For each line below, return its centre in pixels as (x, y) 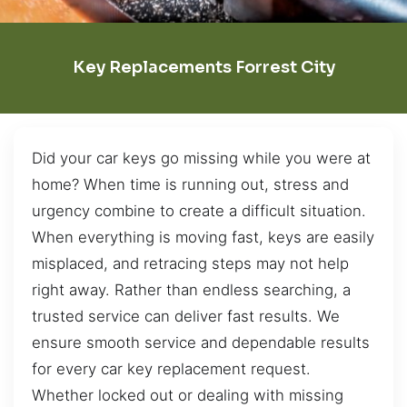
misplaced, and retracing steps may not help (190, 263)
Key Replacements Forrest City (203, 68)
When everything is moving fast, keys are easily (203, 237)
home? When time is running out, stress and (190, 184)
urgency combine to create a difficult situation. (199, 210)
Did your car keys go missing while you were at (201, 158)
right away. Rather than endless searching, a (191, 289)
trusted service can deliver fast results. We (186, 316)
